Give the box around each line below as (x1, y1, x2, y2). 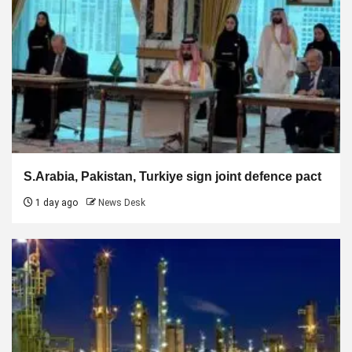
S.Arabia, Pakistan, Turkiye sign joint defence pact (24, 169, 321, 183)
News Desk (98, 196, 145, 208)
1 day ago (33, 196, 78, 208)
